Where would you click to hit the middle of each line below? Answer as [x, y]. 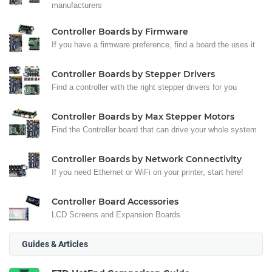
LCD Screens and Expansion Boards [116, 214]
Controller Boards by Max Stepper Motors [143, 116]
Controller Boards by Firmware [120, 31]
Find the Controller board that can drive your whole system [154, 129]
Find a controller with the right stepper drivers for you [144, 87]
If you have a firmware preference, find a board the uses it [153, 44]
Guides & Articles [55, 244]
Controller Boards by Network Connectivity [147, 159]
